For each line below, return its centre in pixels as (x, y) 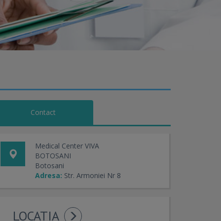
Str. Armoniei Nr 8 (92, 175)
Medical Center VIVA (67, 146)
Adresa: (49, 175)
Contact (43, 112)
